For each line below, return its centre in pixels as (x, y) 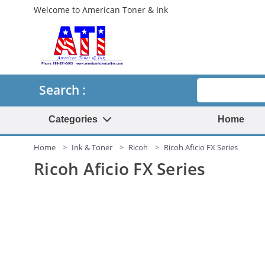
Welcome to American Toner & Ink (101, 10)
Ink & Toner (92, 147)
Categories (75, 119)
